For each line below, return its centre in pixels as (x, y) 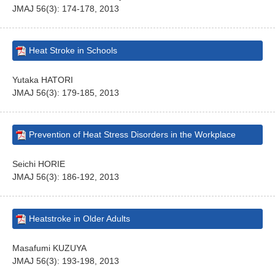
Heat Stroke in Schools (73, 50)
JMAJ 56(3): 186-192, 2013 (66, 177)
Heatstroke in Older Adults (79, 219)
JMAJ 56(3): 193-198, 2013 (66, 261)
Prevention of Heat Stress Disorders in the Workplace (132, 134)
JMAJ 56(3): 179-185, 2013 (66, 93)
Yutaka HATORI (43, 80)
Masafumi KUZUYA (49, 248)
